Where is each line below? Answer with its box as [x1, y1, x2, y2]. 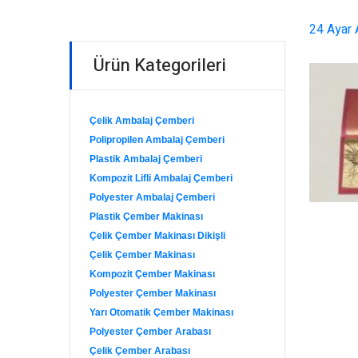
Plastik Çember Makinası [89, 211, 203, 222]
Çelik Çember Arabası [89, 345, 190, 356]
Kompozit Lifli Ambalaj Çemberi [89, 173, 233, 184]
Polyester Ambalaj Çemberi [89, 192, 215, 203]
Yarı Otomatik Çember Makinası [89, 307, 233, 318]
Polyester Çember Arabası [89, 326, 211, 337]
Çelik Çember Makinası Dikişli [89, 230, 225, 241]
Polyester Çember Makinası [89, 288, 216, 299]
